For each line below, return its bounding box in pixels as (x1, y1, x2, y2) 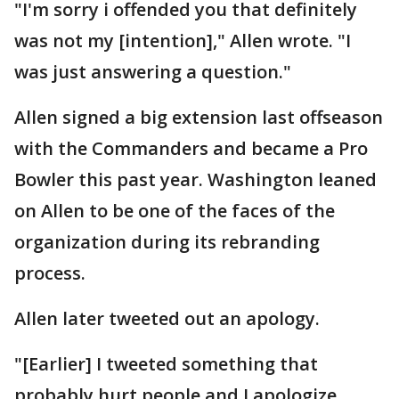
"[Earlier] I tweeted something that (14, 351, 318, 376)
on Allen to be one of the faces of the (14, 198, 335, 223)
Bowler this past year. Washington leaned (14, 167, 377, 191)
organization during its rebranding (14, 229, 320, 254)
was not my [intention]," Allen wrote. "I (14, 28, 351, 53)
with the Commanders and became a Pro (14, 135, 368, 160)
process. (14, 260, 85, 285)
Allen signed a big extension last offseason (14, 104, 383, 129)
